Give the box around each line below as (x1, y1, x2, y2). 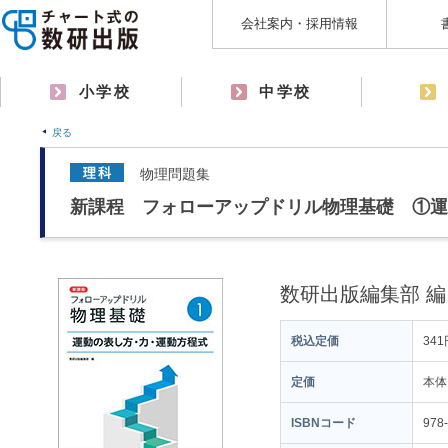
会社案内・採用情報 (241, 16, 358, 31)
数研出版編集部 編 (280, 283, 446, 305)
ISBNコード (291, 416, 356, 430)
